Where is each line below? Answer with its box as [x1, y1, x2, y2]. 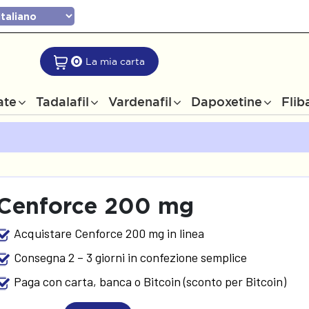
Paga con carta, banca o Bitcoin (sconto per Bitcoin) [14, 273, 287, 289]
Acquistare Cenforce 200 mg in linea [14, 225, 205, 241]
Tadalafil [36, 94, 89, 108]
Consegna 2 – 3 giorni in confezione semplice [14, 249, 248, 265]
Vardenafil [108, 94, 172, 108]
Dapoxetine [191, 94, 262, 108]
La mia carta [85, 56, 145, 67]
